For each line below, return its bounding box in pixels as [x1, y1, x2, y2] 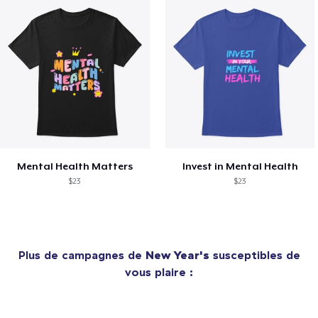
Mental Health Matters [16, 160, 133, 172]
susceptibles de [209, 248, 300, 263]
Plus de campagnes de [18, 248, 146, 263]
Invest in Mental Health [182, 160, 298, 172]
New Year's [145, 248, 209, 263]
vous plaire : [125, 265, 193, 280]
